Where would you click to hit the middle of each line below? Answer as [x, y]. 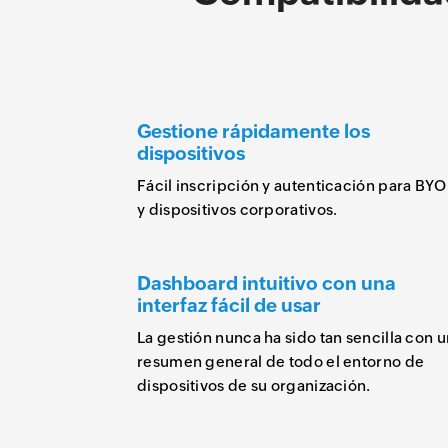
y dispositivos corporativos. [237, 209]
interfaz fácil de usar [229, 305]
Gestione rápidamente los [253, 131]
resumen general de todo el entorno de [281, 361]
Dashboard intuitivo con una [266, 283]
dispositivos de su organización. [254, 385]
